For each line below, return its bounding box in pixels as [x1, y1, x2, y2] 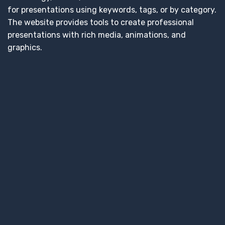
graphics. [8, 42, 42, 52]
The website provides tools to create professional [8, 17, 194, 27]
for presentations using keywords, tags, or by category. [8, 5, 216, 15]
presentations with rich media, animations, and [8, 30, 186, 40]
